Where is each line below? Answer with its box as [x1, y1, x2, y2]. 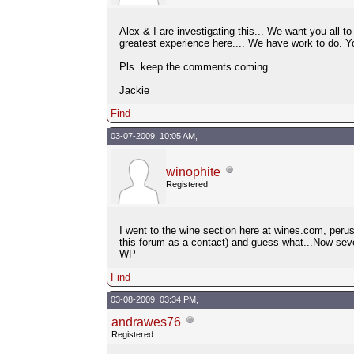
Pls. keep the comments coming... [119, 60, 277, 73]
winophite [165, 164, 220, 179]
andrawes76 [111, 314, 181, 329]
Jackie [119, 84, 149, 96]
